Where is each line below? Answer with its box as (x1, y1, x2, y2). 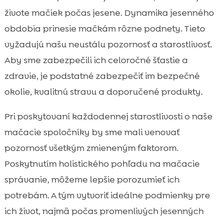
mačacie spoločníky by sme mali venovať (4, 126, 180, 138)
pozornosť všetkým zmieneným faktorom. (4, 142, 179, 154)
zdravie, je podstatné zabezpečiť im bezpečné (4, 70, 200, 82)
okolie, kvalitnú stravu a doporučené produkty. (4, 85, 203, 98)
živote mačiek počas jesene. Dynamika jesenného (4, 6, 214, 19)
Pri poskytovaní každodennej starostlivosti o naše (4, 110, 213, 122)
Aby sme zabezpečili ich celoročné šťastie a (4, 54, 188, 66)
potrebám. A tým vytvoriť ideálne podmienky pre (4, 189, 210, 201)
